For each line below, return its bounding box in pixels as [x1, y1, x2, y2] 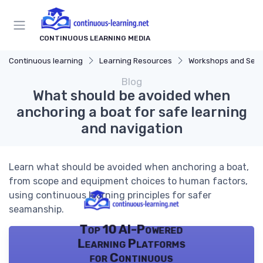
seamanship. [9, 204, 64, 215]
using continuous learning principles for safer [9, 190, 211, 201]
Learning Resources [99, 56, 172, 66]
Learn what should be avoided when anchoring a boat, [9, 161, 249, 173]
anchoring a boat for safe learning [16, 104, 247, 121]
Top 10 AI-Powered [79, 222, 184, 237]
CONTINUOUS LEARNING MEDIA [39, 34, 150, 43]
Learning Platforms [77, 236, 186, 251]
